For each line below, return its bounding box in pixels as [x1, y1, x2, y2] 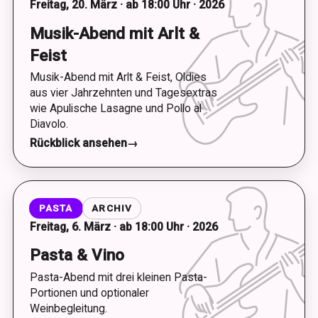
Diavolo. [29, 117, 68, 131]
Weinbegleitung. [29, 301, 107, 315]
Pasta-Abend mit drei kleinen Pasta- [29, 270, 207, 284]
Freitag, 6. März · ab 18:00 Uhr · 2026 [29, 219, 218, 234]
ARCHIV [92, 202, 132, 214]
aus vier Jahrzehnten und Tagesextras [29, 86, 217, 99]
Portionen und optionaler [29, 285, 149, 300]
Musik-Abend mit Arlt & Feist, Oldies [29, 70, 207, 84]
